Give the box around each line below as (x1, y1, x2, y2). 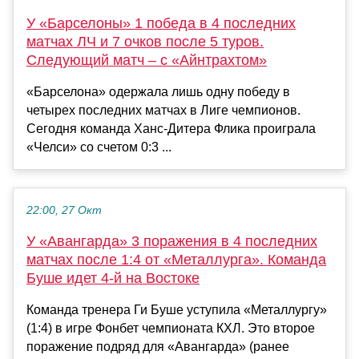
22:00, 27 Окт (26, 204, 102, 216)
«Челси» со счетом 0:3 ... (26, 139, 171, 154)
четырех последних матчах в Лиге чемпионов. (26, 103, 301, 117)
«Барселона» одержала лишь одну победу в (26, 84, 290, 99)
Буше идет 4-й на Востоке (26, 269, 200, 286)
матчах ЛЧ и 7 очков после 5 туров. (26, 33, 264, 50)
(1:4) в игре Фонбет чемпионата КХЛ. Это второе (26, 321, 315, 335)
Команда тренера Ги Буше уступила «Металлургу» (26, 302, 327, 317)
